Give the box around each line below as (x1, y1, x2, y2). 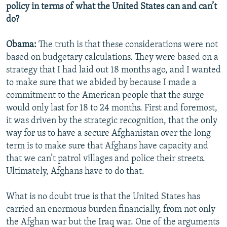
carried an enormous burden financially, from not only (6, 204, 215, 214)
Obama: (6, 40, 39, 50)
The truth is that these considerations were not (39, 40, 218, 50)
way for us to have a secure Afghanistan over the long (6, 128, 211, 138)
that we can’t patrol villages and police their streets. (6, 154, 205, 164)
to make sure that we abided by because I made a (6, 78, 197, 88)
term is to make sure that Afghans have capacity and (6, 141, 208, 151)
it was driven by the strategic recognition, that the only (6, 116, 217, 126)
